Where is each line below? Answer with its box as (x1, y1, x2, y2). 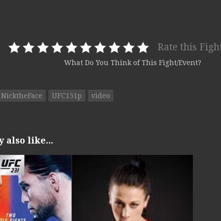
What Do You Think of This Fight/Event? (64, 59, 201, 67)
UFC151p (52, 91, 82, 100)
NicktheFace (1, 91, 42, 100)
